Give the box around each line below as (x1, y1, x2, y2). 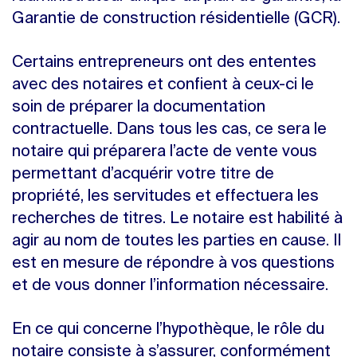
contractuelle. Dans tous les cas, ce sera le (12, 122, 327, 138)
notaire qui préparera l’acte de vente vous (12, 144, 317, 160)
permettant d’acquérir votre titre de (12, 167, 274, 182)
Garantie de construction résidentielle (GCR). (12, 11, 340, 27)
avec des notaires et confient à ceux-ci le (12, 77, 314, 93)
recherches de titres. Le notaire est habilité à (12, 211, 343, 227)
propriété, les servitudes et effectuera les (12, 189, 319, 205)
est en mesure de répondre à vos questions (12, 256, 335, 272)
